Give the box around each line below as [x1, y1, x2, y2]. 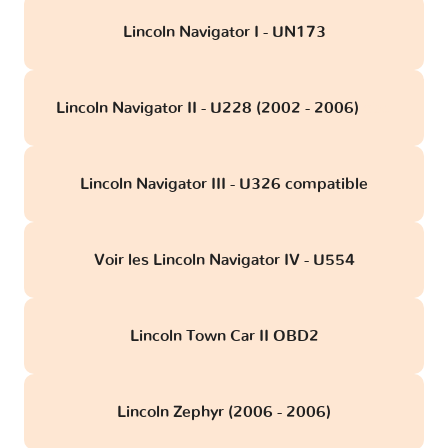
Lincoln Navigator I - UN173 [122, 23, 326, 40]
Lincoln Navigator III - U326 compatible [80, 175, 368, 192]
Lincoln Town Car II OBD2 [129, 327, 319, 344]
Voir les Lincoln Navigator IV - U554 [93, 251, 355, 268]
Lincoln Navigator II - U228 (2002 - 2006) [56, 99, 363, 116]
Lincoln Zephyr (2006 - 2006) [117, 403, 331, 420]
